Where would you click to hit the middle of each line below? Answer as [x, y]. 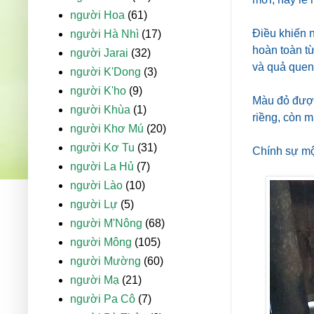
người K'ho [98, 91]
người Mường [105, 261]
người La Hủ [102, 167]
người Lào [96, 186]
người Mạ [95, 280]
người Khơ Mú [107, 129]
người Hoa [97, 15]
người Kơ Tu [102, 148]
